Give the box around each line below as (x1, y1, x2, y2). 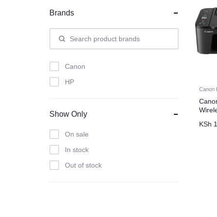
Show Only (49, 110, 87, 118)
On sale (65, 130, 89, 138)
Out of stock (65, 161, 102, 169)
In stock (65, 146, 89, 154)
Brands (49, 9, 74, 17)
